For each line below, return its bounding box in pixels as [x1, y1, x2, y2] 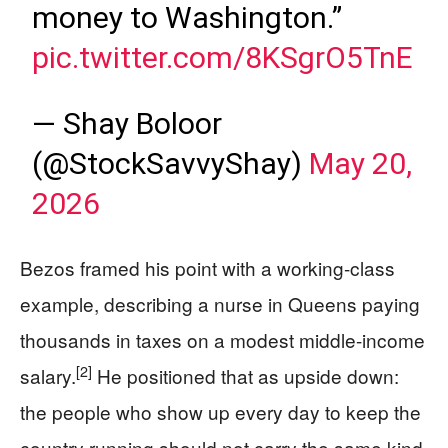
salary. [20, 362, 76, 389]
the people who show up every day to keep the [20, 398, 421, 425]
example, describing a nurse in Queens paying [20, 290, 420, 317]
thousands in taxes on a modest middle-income [20, 326, 425, 353]
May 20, [309, 146, 413, 181]
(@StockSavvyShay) [32, 146, 310, 181]
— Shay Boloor [32, 106, 223, 141]
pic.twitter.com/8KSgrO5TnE [32, 40, 414, 75]
